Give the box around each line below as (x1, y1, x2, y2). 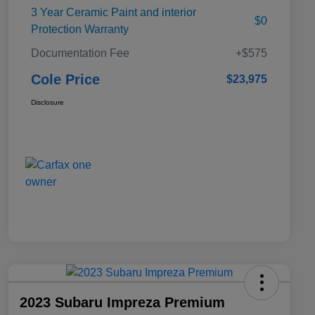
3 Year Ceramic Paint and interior (31, 6, 196, 18)
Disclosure (31, 98, 64, 106)
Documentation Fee (31, 46, 129, 59)
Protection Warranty (31, 22, 129, 35)
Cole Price (31, 71, 100, 87)
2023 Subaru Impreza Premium (20, 294, 225, 310)
